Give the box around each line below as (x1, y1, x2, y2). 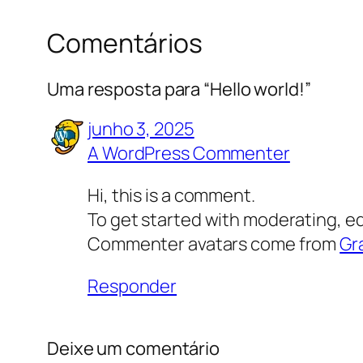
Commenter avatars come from (88, 231, 340, 256)
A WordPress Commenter (88, 140, 290, 165)
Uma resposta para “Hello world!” (47, 76, 311, 101)
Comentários (47, 25, 203, 62)
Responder (88, 273, 177, 298)
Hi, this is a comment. (88, 182, 255, 207)
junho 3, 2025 (88, 116, 194, 141)
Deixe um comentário (47, 335, 220, 361)
